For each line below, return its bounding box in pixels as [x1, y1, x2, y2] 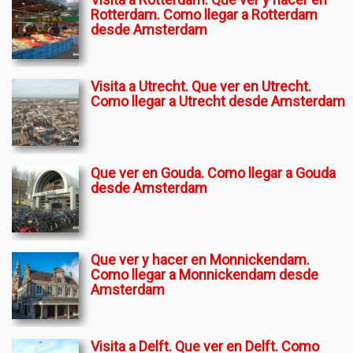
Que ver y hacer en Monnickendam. [91, 251, 310, 268]
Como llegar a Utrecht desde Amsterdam [91, 93, 345, 110]
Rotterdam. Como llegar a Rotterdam [91, 6, 318, 23]
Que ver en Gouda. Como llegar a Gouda [91, 165, 336, 181]
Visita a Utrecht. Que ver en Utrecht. [91, 78, 311, 95]
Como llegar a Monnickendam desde [91, 266, 318, 283]
